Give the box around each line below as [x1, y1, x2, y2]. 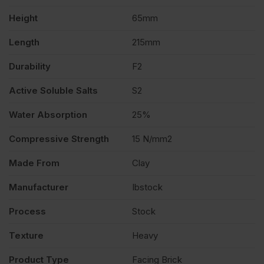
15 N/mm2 [132, 133, 172, 145]
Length [9, 37, 39, 48]
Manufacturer [9, 181, 68, 193]
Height [9, 12, 38, 24]
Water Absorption [9, 109, 87, 121]
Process [9, 206, 46, 217]
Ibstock [132, 181, 163, 193]
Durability [9, 61, 51, 72]
